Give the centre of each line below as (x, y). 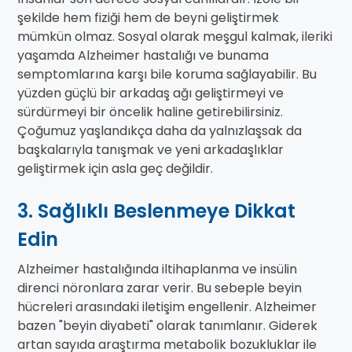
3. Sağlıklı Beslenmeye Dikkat (156, 211)
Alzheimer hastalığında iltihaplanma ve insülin (157, 269)
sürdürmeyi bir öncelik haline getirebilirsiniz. (150, 112)
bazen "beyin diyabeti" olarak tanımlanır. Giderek (167, 326)
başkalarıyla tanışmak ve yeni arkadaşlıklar (150, 150)
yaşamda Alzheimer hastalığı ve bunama (143, 56)
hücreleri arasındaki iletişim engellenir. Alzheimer (167, 307)
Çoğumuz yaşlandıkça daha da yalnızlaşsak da (159, 131)
